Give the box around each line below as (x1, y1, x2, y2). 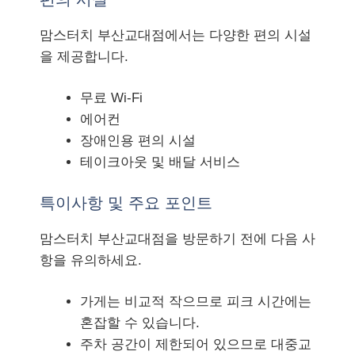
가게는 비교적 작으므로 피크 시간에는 (80, 294, 311, 309)
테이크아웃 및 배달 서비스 (80, 155, 240, 170)
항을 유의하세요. (40, 252, 142, 268)
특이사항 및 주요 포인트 (40, 193, 212, 212)
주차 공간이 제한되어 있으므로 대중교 (80, 337, 311, 352)
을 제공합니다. (40, 48, 128, 64)
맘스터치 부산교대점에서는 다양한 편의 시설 (40, 27, 311, 43)
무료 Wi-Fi (80, 90, 143, 105)
